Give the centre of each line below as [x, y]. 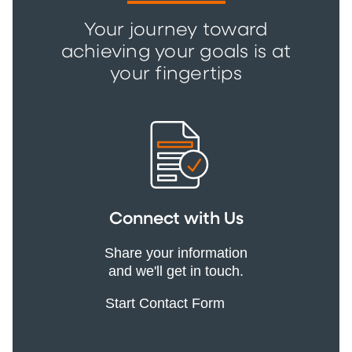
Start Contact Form [167, 303]
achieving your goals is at [176, 52]
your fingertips [176, 74]
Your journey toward [176, 30]
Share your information [176, 253]
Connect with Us [176, 219]
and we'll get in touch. [176, 271]
